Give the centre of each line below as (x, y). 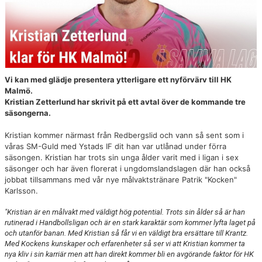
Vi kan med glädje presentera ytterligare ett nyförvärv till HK (118, 80)
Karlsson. (23, 191)
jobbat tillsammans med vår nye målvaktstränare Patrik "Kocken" (121, 180)
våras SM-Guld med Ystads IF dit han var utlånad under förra (116, 146)
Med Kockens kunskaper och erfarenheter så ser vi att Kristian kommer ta (125, 244)
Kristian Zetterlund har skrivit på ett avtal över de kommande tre (125, 102)
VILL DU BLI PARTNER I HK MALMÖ (65, 28)
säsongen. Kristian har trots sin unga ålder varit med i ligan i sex (122, 158)
